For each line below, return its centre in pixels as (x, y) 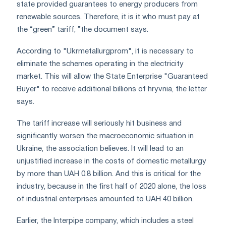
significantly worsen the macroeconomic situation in (105, 136)
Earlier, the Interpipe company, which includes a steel (105, 221)
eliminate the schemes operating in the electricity (100, 64)
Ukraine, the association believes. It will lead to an (100, 149)
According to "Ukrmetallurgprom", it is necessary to (105, 51)
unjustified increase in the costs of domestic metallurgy (111, 161)
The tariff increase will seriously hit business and (99, 123)
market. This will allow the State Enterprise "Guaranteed (112, 76)
